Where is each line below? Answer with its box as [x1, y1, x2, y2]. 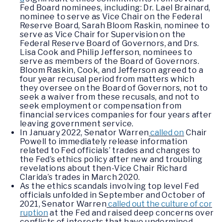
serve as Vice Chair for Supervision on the [20, 30, 186, 40]
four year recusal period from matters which [20, 74, 195, 84]
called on [149, 128, 184, 138]
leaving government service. [20, 119, 136, 129]
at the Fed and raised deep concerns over [48, 208, 214, 218]
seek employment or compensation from [20, 101, 182, 111]
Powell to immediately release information [20, 137, 188, 147]
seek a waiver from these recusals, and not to [20, 92, 199, 102]
